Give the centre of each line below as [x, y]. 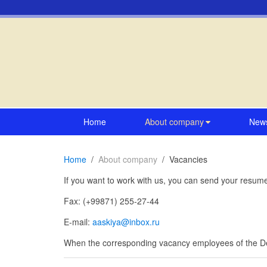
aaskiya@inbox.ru [126, 222]
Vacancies [188, 159]
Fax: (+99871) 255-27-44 [111, 201]
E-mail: [78, 222]
